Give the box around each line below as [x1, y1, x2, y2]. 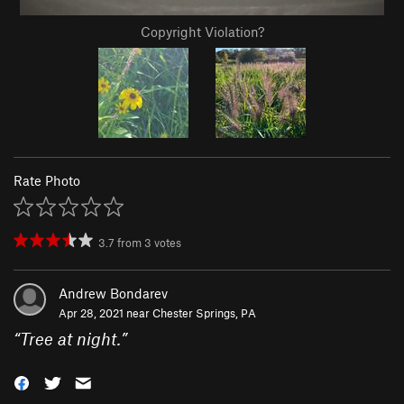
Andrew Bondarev [59, 285, 168, 302]
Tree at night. [20, 328, 121, 350]
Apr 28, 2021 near [59, 306, 152, 321]
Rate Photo [14, 172, 80, 189]
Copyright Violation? [140, 23, 264, 41]
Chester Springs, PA [152, 306, 256, 321]
